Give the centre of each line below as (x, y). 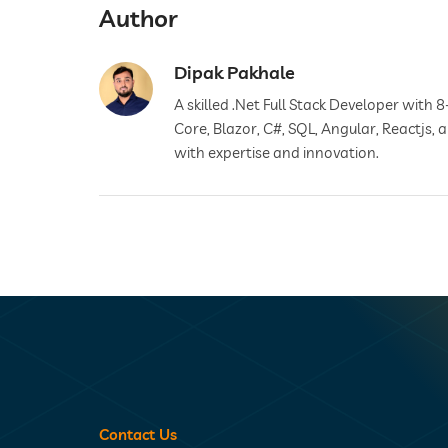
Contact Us (138, 435)
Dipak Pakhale (234, 73)
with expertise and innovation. (276, 153)
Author (138, 18)
